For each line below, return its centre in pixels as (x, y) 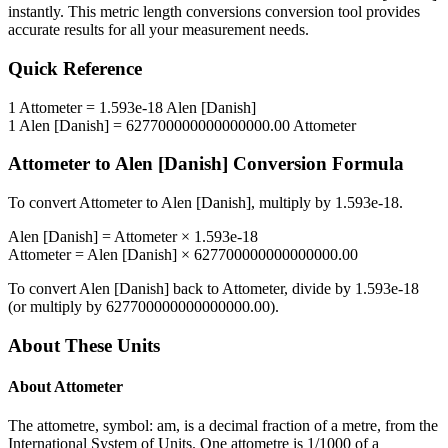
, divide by (319, 289)
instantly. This (54, 12)
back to (195, 289)
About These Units (84, 345)
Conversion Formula (316, 164)
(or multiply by (57, 307)
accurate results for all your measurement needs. (158, 30)
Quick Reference (75, 69)
